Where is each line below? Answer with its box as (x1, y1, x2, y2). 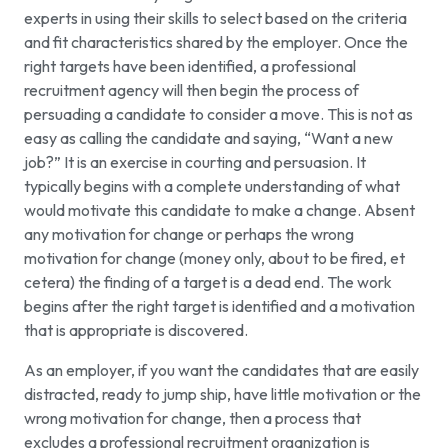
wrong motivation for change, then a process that (24, 408, 361, 429)
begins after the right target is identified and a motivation (24, 296, 415, 317)
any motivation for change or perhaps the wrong (24, 224, 354, 245)
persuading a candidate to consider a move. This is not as (24, 104, 413, 125)
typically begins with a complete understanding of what (24, 176, 400, 197)
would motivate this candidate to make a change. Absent (24, 200, 415, 221)
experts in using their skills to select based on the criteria (24, 8, 407, 29)
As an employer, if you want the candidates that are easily (24, 360, 419, 381)
